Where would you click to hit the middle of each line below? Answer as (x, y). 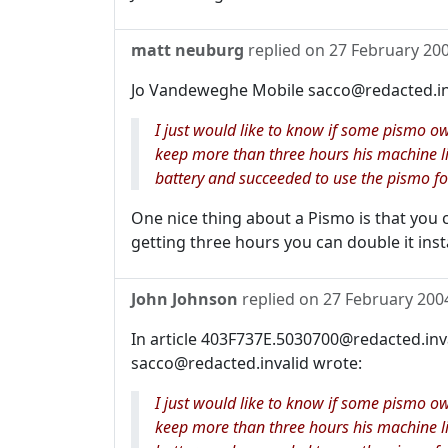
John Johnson (184, 299)
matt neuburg (187, 50)
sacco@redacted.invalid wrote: (246, 363)
